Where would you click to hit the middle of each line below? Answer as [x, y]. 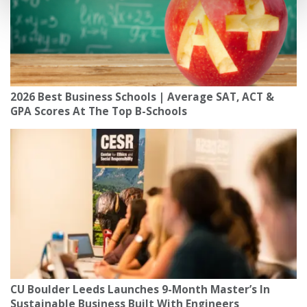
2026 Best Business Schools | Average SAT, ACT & [142, 97]
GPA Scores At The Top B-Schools [99, 112]
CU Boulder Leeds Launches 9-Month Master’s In [140, 289]
